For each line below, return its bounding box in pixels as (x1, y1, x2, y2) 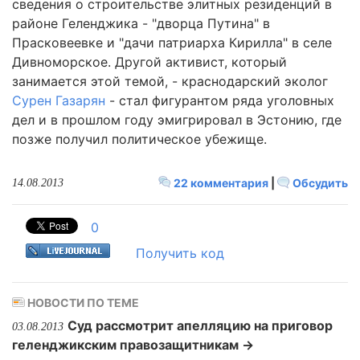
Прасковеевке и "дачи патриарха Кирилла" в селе (12, 35, 332, 51)
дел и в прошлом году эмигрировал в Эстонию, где (12, 112, 342, 128)
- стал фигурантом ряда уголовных (105, 92, 334, 108)
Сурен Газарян (12, 92, 105, 108)
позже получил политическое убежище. (12, 131, 267, 147)
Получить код (136, 245, 224, 261)
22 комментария (171, 176, 271, 190)
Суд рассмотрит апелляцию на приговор (67, 317, 333, 333)
